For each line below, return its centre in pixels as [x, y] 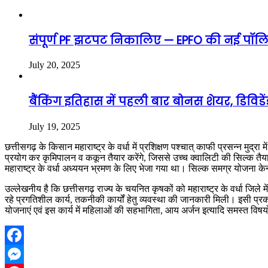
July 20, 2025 [54, 65]
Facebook [23, 254]
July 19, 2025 [54, 126]
